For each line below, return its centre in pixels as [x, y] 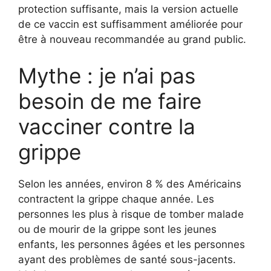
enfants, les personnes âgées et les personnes [132, 244]
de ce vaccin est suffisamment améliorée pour [130, 24]
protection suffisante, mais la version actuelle [128, 9]
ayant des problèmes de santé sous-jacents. [127, 259]
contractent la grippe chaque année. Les [116, 199]
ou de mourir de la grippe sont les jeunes [117, 229]
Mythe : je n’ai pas [107, 75]
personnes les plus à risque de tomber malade [131, 214]
